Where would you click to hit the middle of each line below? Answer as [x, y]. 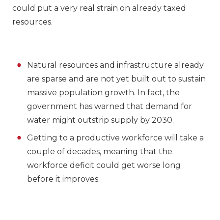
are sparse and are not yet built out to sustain [116, 79]
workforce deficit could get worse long [104, 165]
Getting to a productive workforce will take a [115, 138]
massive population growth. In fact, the [103, 93]
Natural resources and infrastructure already [115, 65]
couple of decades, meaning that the [100, 152]
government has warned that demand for [110, 107]
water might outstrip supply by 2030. [100, 120]
